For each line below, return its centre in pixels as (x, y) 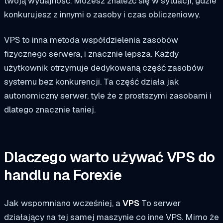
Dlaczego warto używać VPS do (110, 157)
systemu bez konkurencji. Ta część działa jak (92, 82)
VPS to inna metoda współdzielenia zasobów (91, 40)
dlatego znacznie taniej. (50, 110)
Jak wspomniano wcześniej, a (62, 203)
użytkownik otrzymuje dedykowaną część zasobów (104, 68)
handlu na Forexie (63, 175)
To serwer (161, 203)
